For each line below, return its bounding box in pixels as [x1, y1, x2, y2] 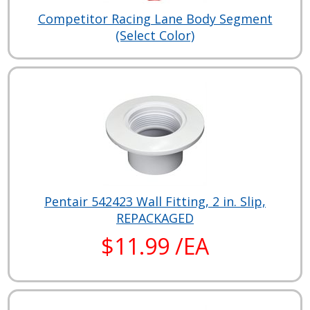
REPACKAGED [116, 209, 194, 226]
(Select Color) [116, 26, 194, 44]
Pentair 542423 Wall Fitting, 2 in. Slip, [44, 192, 266, 210]
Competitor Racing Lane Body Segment [37, 10, 273, 27]
